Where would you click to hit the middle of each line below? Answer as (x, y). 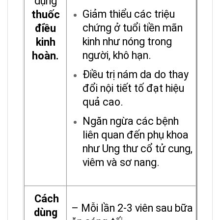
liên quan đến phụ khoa (136, 135)
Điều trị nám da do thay (136, 75)
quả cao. (103, 102)
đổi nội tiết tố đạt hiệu (134, 88)
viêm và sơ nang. (123, 162)
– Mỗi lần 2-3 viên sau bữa (132, 208)
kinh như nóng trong (127, 42)
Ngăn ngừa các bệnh (131, 121)
